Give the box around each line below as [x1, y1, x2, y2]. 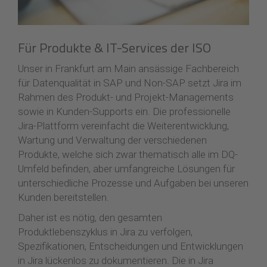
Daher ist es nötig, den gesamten [18, 211, 162, 223]
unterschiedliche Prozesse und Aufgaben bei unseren [18, 176, 249, 189]
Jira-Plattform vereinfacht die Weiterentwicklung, [18, 119, 229, 132]
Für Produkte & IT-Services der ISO [18, 37, 211, 58]
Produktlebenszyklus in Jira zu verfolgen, [18, 225, 193, 238]
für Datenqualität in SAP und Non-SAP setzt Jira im [18, 76, 241, 89]
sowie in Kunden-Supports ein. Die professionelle [18, 105, 231, 117]
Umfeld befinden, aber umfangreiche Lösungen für [18, 162, 235, 175]
